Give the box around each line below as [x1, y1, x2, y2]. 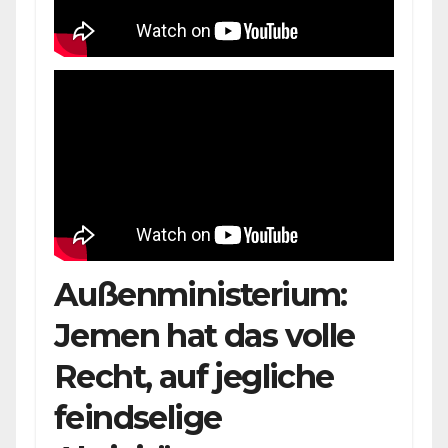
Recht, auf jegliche [54, 357, 334, 397]
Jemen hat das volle [54, 316, 355, 356]
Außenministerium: [54, 275, 347, 315]
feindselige [54, 398, 222, 438]
